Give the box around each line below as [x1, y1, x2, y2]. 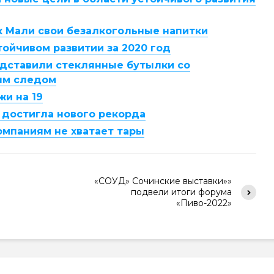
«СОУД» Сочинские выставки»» [94, 176, 232, 187]
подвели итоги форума [131, 187, 232, 198]
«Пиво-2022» [176, 198, 232, 209]
